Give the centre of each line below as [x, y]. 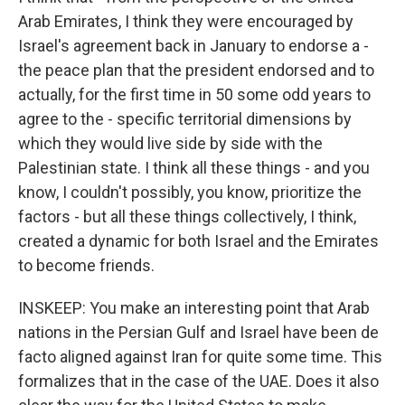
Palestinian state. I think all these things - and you [194, 168]
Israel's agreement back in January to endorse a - [193, 46]
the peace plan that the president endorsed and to [196, 70]
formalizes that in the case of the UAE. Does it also [198, 381]
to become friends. [86, 265]
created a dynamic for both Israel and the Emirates [198, 241]
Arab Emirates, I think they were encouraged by [186, 21]
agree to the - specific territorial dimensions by [185, 119]
